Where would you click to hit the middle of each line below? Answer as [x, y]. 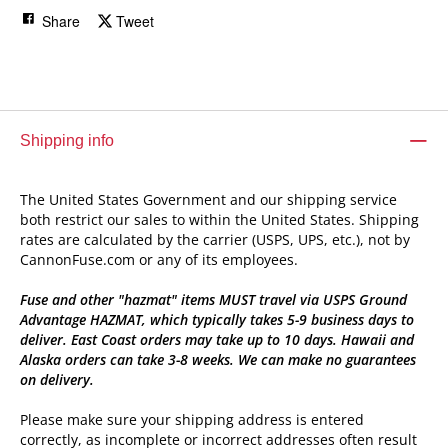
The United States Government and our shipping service [208, 199]
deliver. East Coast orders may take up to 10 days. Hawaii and [217, 339]
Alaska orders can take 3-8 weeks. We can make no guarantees [218, 359]
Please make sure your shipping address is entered [192, 419]
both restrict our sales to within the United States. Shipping [219, 219]
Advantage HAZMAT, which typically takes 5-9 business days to [217, 319]
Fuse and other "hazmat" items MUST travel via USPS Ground [213, 299]
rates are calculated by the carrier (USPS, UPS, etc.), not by [215, 239]
